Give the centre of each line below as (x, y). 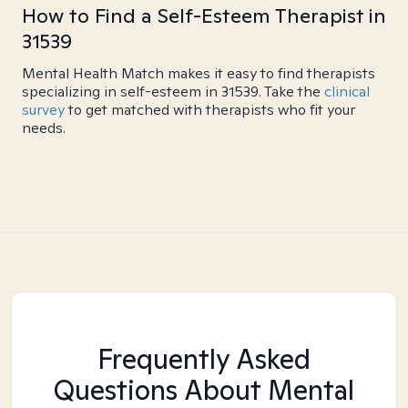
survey (43, 110)
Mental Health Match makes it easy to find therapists (199, 73)
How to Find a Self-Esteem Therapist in (204, 15)
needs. (44, 128)
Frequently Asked (204, 359)
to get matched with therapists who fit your (210, 110)
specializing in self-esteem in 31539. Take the (173, 92)
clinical (347, 92)
